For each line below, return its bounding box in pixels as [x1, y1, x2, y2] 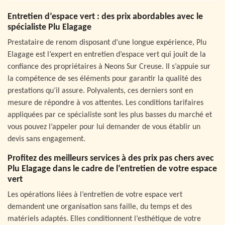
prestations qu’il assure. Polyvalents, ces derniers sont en [8, 87, 193, 95]
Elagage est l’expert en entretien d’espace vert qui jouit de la [8, 51, 206, 59]
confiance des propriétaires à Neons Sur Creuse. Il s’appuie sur [8, 63, 210, 71]
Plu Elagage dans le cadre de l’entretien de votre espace [8, 164, 217, 174]
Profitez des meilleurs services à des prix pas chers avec [8, 154, 214, 164]
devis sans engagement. [8, 135, 85, 144]
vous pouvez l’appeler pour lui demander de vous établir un [8, 123, 200, 132]
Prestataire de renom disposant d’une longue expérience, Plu [8, 39, 206, 47]
